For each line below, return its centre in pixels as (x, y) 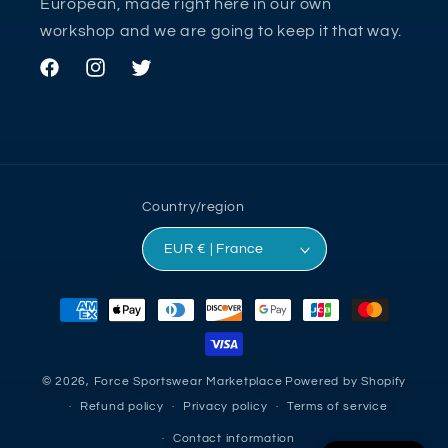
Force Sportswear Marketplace (188, 381)
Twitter (153, 79)
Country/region (193, 206)
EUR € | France (230, 249)
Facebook (72, 79)
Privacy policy (225, 407)
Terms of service (337, 407)
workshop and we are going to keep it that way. (221, 30)
